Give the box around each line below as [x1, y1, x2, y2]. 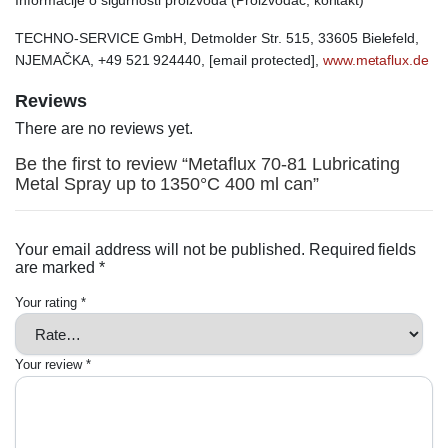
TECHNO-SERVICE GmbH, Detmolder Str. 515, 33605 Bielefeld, [15, 30, 420, 47]
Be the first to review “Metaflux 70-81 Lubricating [15, 154, 400, 175]
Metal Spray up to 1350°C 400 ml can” [15, 174, 319, 195]
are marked [15, 259, 99, 277]
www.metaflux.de [322, 52, 430, 69]
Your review [15, 357, 86, 373]
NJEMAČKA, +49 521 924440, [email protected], [15, 52, 323, 69]
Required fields [308, 241, 417, 259]
